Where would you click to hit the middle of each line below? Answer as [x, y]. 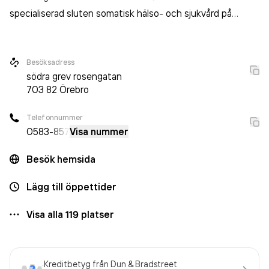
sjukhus [26, 30]
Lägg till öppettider [71, 187]
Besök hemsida [61, 159]
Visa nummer [99, 131]
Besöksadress [51, 62]
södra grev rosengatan [74, 76]
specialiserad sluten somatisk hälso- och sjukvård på [121, 13]
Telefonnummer [55, 117]
